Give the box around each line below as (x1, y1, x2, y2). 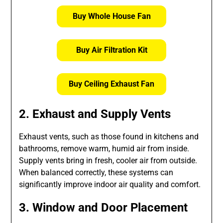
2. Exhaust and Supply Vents (19, 107, 171, 121)
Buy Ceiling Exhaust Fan (69, 79, 154, 89)
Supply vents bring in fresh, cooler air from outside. (19, 156, 198, 166)
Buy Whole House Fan (72, 11, 151, 21)
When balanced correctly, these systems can (19, 168, 174, 178)
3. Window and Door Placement (19, 201, 188, 215)
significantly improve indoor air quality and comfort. (19, 180, 201, 190)
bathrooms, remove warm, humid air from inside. (19, 144, 190, 154)
